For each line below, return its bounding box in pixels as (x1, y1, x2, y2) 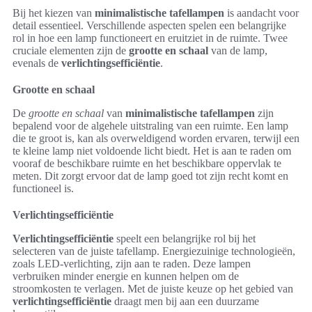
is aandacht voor (224, 6, 299, 19)
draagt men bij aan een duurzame (111, 295, 259, 307)
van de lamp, (208, 44, 267, 56)
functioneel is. (13, 182, 74, 194)
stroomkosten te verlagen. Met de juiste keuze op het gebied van (13, 282, 293, 295)
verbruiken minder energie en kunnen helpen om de (13, 270, 239, 282)
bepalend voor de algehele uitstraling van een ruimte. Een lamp (13, 119, 288, 132)
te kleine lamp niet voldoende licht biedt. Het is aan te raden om (13, 144, 291, 157)
